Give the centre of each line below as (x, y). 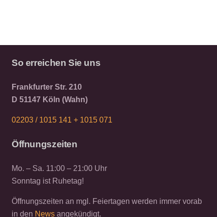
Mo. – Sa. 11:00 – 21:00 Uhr (59, 168)
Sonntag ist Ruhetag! (48, 181)
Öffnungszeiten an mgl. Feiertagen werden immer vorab (107, 201)
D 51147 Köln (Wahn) (50, 99)
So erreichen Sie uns (56, 62)
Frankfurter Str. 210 (47, 87)
